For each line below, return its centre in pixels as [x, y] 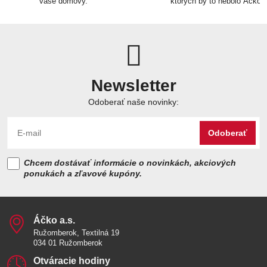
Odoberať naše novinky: [133, 102]
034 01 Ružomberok [68, 243]
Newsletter [133, 86]
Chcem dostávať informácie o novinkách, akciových [130, 163]
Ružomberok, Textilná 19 [76, 233]
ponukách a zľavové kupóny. [83, 174]
